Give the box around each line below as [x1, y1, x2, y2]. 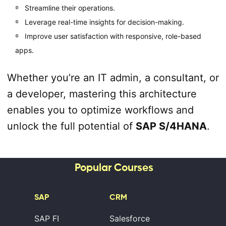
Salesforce [109, 213, 150, 223]
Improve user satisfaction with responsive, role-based [24, 32, 201, 40]
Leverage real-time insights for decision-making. [24, 18, 184, 26]
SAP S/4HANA [135, 120, 207, 132]
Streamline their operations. [24, 4, 115, 12]
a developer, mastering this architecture [7, 88, 197, 100]
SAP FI [34, 213, 59, 223]
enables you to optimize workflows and [7, 104, 194, 116]
